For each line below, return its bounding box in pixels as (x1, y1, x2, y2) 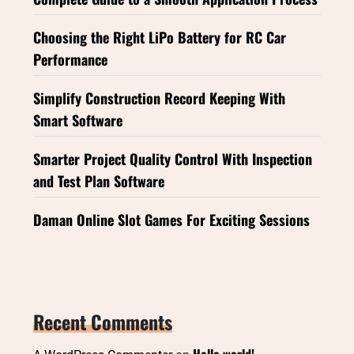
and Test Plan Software (33, 171, 164, 192)
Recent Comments (33, 307, 172, 337)
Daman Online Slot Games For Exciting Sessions (33, 209, 310, 231)
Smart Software (33, 110, 122, 131)
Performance (33, 49, 107, 70)
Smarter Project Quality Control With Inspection (33, 149, 312, 170)
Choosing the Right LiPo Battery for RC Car (33, 27, 286, 48)
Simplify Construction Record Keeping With (33, 88, 285, 109)
